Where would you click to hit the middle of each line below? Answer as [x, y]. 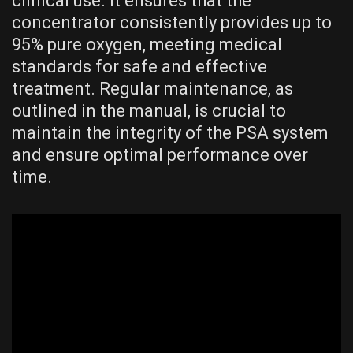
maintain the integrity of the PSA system [170, 133]
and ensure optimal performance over [160, 155]
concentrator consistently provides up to [172, 23]
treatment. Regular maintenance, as [152, 89]
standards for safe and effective [139, 67]
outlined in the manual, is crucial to [149, 111]
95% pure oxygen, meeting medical [147, 45]
